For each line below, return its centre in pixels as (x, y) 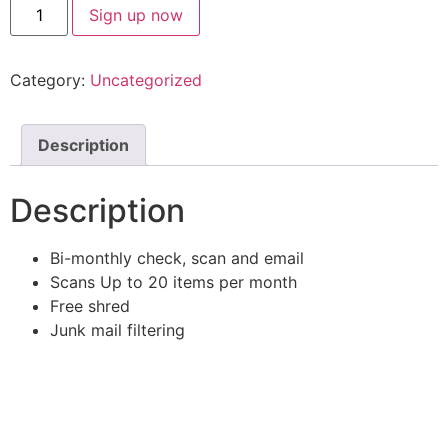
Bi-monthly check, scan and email (177, 258)
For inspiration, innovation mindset (215, 417)
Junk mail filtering (117, 330)
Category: (50, 80)
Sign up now (136, 15)
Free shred (90, 306)
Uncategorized (146, 80)
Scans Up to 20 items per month (173, 282)
